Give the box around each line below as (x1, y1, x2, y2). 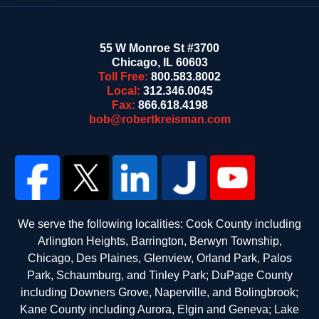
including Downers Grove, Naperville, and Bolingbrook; (21, 286, 298, 298)
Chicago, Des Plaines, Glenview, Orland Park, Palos (27, 251, 292, 264)
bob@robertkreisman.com (88, 113, 231, 125)
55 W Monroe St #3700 (100, 41, 219, 54)
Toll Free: (98, 70, 151, 83)
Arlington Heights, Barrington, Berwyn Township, (37, 234, 282, 247)
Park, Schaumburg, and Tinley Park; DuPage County (26, 268, 293, 281)
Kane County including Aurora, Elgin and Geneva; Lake (20, 303, 299, 315)
